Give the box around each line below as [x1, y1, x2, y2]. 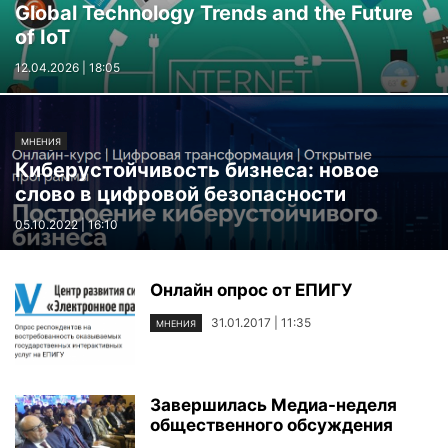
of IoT [15, 25, 70, 49]
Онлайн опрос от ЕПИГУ [150, 280, 352, 300]
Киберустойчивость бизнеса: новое [15, 158, 379, 182]
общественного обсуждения [150, 415, 393, 435]
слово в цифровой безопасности [15, 182, 346, 206]
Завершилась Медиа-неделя [150, 395, 397, 415]
